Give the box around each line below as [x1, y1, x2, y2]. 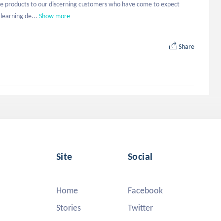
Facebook [128, 185, 163, 196]
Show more [39, 12, 70, 20]
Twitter [128, 202, 153, 213]
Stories [56, 202, 81, 213]
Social [128, 150, 153, 162]
